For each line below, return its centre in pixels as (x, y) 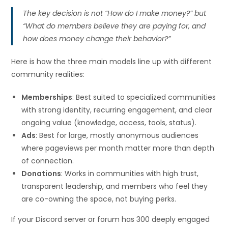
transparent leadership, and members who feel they (115, 187)
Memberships (47, 97)
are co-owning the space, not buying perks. (99, 199)
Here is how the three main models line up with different (112, 62)
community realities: (48, 75)
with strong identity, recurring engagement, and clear (117, 110)
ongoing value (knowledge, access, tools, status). (109, 123)
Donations (41, 174)
